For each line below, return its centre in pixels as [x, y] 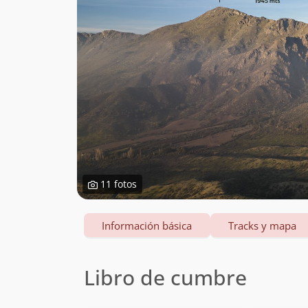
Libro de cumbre [165, 277]
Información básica [147, 225]
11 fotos [117, 184]
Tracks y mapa [263, 225]
